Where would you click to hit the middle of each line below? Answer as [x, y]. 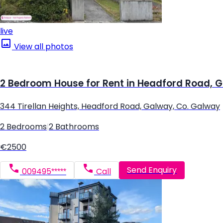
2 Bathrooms [74, 126]
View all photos [43, 47]
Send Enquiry [152, 170]
